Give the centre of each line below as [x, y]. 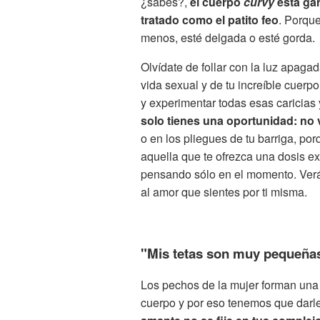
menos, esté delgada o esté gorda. [228, 37]
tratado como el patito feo [210, 19]
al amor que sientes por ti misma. [224, 191]
